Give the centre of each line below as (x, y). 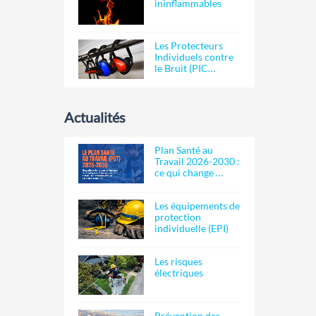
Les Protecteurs (189, 46)
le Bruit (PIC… (185, 68)
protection (178, 217)
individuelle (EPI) (192, 229)
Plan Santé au (184, 150)
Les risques (179, 262)
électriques (179, 273)
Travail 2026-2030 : (197, 162)
